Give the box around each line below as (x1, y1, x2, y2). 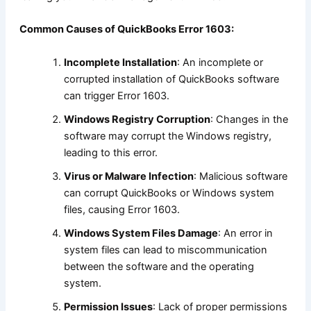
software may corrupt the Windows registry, (63, 129, 271, 142)
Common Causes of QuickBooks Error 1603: (19, 23, 234, 36)
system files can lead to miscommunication (63, 243, 267, 256)
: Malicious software (193, 169, 287, 183)
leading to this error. (63, 146, 158, 159)
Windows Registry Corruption (63, 112, 210, 126)
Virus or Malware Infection (63, 169, 194, 183)
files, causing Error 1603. (63, 203, 180, 216)
